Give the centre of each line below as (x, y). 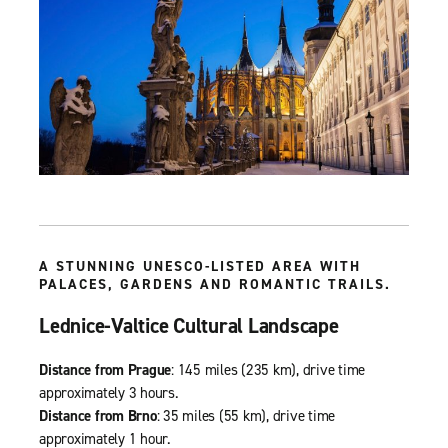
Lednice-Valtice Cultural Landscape (189, 325)
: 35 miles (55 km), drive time (245, 415)
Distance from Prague (105, 369)
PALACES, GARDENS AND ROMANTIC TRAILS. (215, 284)
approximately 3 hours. (109, 392)
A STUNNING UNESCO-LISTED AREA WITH (200, 266)
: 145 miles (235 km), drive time (268, 369)
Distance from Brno (98, 415)
